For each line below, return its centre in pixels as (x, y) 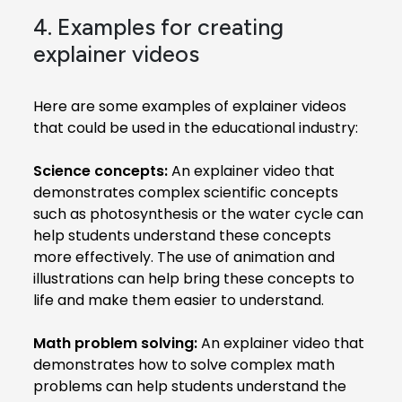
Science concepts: (100, 170)
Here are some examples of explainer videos (190, 106)
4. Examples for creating (158, 26)
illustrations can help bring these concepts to (194, 278)
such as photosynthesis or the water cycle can (198, 214)
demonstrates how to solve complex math (184, 364)
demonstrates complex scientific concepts (186, 192)
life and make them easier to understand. (179, 300)
